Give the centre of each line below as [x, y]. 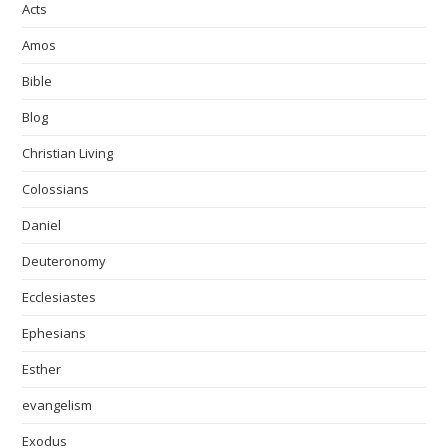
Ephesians [54, 333]
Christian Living [68, 153]
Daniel [42, 225]
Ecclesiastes [59, 297]
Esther [42, 369]
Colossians [56, 189]
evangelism [57, 405]
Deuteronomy [64, 261]
